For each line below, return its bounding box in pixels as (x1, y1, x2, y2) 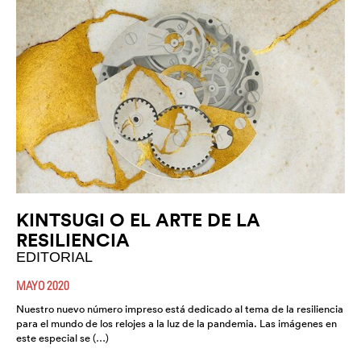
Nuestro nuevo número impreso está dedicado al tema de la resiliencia (16, 301, 343, 316)
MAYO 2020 (16, 277, 69, 293)
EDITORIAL (16, 248, 93, 265)
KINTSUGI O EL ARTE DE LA (16, 207, 260, 231)
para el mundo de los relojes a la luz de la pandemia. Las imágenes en (16, 316, 337, 330)
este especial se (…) (16, 330, 109, 345)
